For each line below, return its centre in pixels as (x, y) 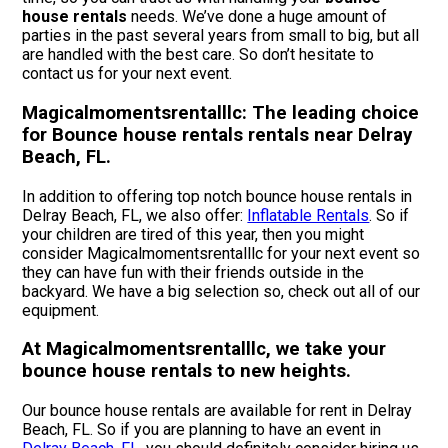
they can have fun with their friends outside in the (193, 272)
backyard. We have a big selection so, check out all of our (221, 291)
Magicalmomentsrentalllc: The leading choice (221, 113)
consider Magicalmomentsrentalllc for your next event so (221, 253)
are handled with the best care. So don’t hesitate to (198, 55)
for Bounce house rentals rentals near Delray (217, 135)
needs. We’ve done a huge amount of (257, 17)
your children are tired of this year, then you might (193, 234)
